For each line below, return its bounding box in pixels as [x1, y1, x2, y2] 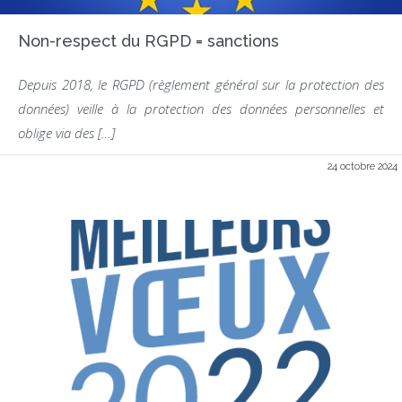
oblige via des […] [18, 124, 115, 142]
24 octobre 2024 [328, 161, 398, 172]
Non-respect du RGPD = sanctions [18, 31, 279, 50]
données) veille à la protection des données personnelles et [18, 100, 384, 118]
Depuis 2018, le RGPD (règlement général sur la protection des [18, 75, 384, 93]
